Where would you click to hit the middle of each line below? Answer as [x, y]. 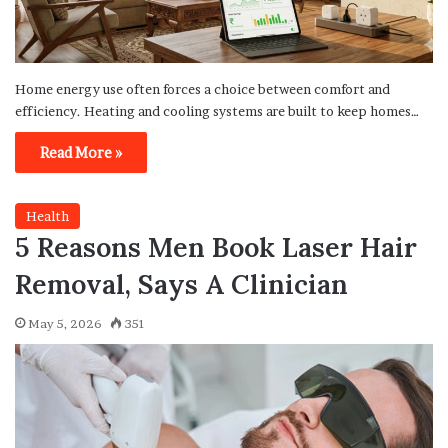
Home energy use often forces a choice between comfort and [202, 89]
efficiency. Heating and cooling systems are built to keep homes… [217, 111]
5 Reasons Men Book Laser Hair [216, 247]
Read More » [81, 153]
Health [47, 216]
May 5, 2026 [65, 324]
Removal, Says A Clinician [181, 284]
